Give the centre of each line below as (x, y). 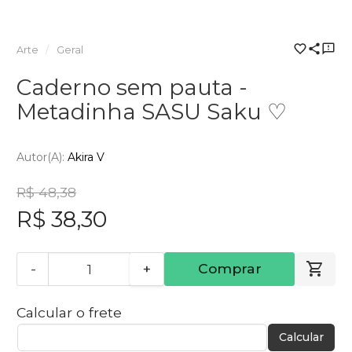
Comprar (229, 269)
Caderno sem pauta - (132, 88)
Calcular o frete (69, 313)
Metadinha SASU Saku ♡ (152, 112)
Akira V (86, 157)
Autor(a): (42, 157)
